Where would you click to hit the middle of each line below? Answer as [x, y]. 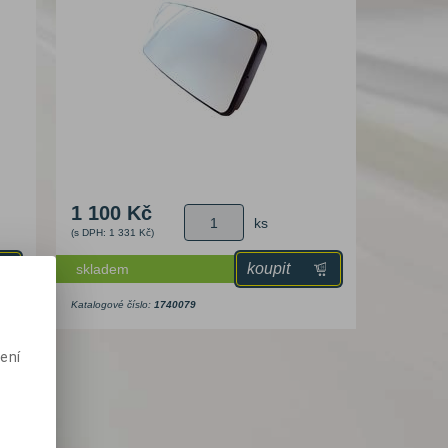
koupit [268, 268]
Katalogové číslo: [112, 304]
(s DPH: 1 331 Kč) [112, 232]
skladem [102, 268]
